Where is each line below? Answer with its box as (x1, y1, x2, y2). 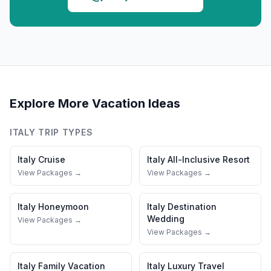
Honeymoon (38, 201, 89, 212)
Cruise (38, 154, 65, 165)
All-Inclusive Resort (168, 154, 250, 165)
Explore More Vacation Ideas (10, 96, 180, 111)
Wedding (147, 214, 184, 224)
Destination (168, 201, 217, 212)
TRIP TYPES (35, 127, 93, 137)
